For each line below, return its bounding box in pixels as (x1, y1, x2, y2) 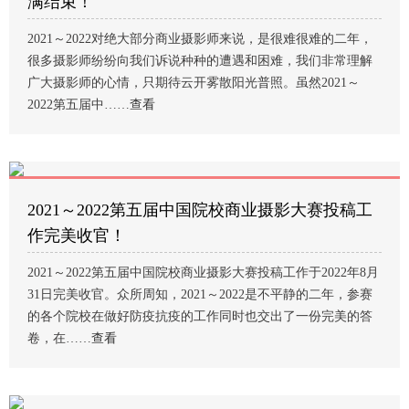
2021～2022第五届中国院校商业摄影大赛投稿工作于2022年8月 (27, 266, 379, 280)
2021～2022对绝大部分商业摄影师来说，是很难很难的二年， (27, 32, 372, 47)
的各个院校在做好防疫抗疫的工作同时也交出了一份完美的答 (27, 309, 372, 324)
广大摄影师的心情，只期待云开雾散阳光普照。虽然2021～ (27, 76, 360, 90)
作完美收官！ (27, 226, 126, 246)
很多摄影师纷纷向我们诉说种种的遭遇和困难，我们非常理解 (27, 54, 372, 68)
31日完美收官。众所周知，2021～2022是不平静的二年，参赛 (27, 288, 372, 302)
